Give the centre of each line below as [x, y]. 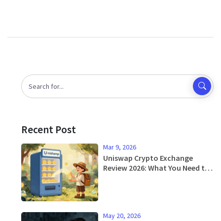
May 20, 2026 [122, 215]
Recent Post [49, 129]
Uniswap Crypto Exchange [148, 158]
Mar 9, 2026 [120, 147]
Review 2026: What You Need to [156, 167]
